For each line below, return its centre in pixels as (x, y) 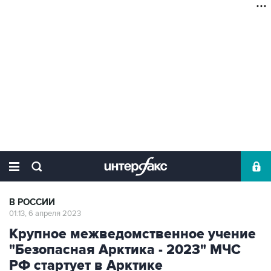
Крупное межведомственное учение (132, 234)
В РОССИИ (32, 202)
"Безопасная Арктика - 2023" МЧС (125, 250)
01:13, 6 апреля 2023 (45, 214)
